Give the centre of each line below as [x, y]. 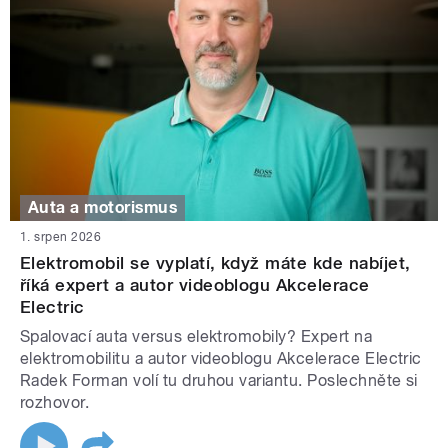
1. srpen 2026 [61, 237]
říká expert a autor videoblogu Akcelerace [195, 285]
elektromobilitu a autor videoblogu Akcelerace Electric [221, 359]
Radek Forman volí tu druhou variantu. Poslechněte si [219, 381]
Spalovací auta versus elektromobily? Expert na [196, 337]
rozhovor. [57, 403]
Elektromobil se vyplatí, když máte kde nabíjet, [215, 263]
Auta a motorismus [103, 207]
